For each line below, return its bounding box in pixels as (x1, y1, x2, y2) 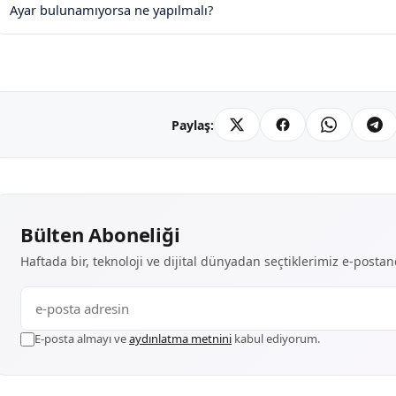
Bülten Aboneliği (20, 221, 180, 247)
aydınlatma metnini (129, 331, 232, 346)
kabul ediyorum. (232, 331, 320, 346)
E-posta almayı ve (34, 331, 129, 346)
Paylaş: (171, 116, 214, 133)
